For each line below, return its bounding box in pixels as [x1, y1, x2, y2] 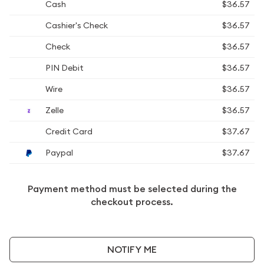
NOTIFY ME [107, 243, 157, 256]
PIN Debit [44, 62, 84, 73]
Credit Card [44, 126, 93, 137]
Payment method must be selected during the [27, 183, 237, 195]
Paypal [44, 147, 73, 158]
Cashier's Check [44, 20, 108, 31]
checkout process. [91, 196, 173, 208]
